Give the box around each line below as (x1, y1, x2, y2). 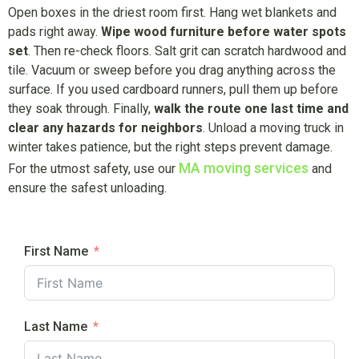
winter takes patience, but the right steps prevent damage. (8, 139, 333, 155)
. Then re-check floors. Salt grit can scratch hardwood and (28, 43, 346, 59)
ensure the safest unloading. (8, 180, 167, 196)
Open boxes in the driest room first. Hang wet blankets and (8, 5, 337, 21)
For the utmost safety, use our (8, 161, 175, 177)
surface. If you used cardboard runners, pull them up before (8, 82, 338, 98)
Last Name (24, 319, 87, 335)
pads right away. (8, 24, 101, 40)
